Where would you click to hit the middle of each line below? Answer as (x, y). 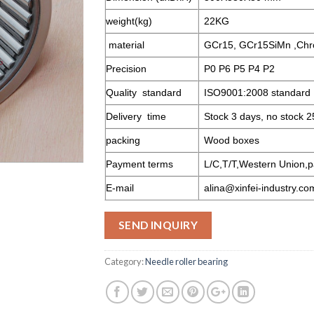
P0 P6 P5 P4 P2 (240, 69)
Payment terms (139, 164)
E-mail (120, 188)
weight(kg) (129, 21)
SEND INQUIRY (158, 225)
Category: (125, 261)
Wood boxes (232, 140)
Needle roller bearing (186, 261)
